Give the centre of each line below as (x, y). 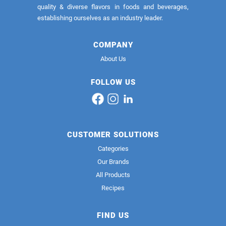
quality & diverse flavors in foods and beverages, (113, 7)
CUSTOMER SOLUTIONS (113, 135)
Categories (113, 149)
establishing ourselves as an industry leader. (100, 18)
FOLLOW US (113, 82)
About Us (113, 59)
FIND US (113, 216)
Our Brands (113, 162)
